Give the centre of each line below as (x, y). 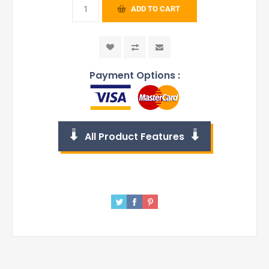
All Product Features (134, 136)
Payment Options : (134, 76)
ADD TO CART (156, 9)
